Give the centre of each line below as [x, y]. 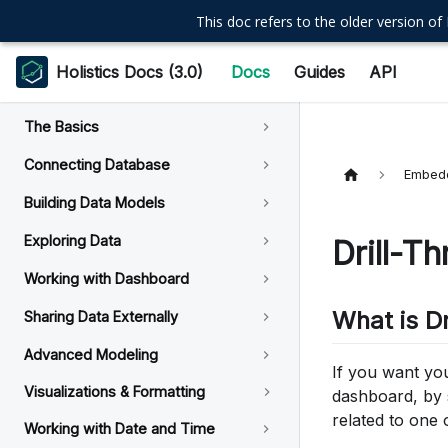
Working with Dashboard [106, 278]
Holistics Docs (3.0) [129, 72]
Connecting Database [97, 164]
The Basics [61, 126]
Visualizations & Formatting [114, 391]
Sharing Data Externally [101, 316]
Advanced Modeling [91, 354]
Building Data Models [94, 202]
